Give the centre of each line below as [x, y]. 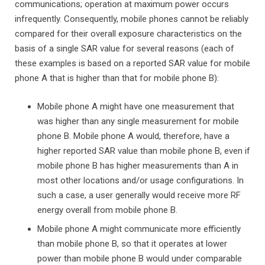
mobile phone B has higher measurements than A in [138, 165]
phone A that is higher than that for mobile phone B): [117, 78]
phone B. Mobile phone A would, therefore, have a [133, 136]
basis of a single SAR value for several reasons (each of [125, 49]
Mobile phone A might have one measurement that [135, 106]
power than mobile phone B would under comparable [139, 258]
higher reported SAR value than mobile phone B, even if [143, 151]
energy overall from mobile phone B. [107, 210]
